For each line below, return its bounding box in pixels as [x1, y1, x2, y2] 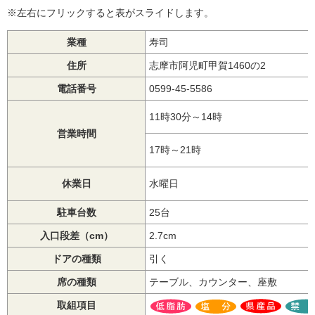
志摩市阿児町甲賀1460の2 [149, 60, 285, 71]
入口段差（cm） [39, 230, 113, 241]
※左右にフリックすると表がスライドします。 [7, 7, 214, 18]
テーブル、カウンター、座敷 [149, 276, 277, 288]
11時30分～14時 [149, 111, 222, 122]
